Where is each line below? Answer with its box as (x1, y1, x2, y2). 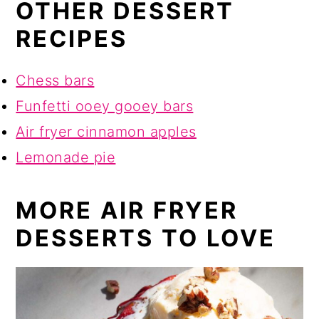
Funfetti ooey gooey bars (16, 98, 194, 115)
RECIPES (16, 25, 128, 53)
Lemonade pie (16, 149, 116, 167)
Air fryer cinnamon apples (16, 123, 197, 141)
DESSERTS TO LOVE (16, 224, 276, 253)
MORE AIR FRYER (16, 197, 239, 225)
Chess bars (16, 72, 95, 90)
